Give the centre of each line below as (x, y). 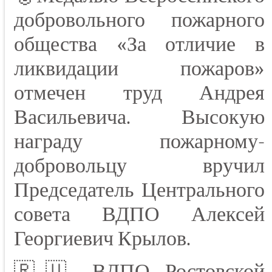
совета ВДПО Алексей (139, 215)
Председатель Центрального (139, 190)
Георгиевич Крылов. (102, 239)
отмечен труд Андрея (139, 93)
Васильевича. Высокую (139, 117)
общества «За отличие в (139, 45)
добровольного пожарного (139, 20)
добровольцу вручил (139, 166)
